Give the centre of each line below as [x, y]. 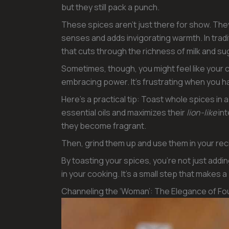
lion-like [202, 113]
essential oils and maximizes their [124, 113]
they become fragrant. [104, 126]
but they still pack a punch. [110, 7]
